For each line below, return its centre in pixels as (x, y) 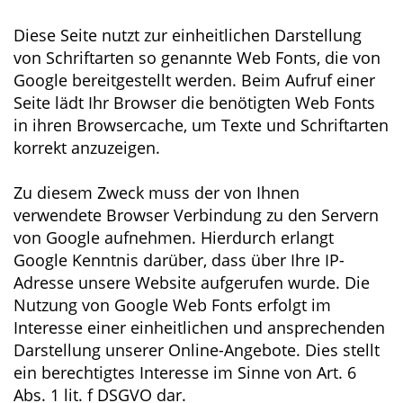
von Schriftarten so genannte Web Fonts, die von (197, 58)
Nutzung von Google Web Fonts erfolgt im (172, 305)
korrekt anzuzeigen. (87, 148)
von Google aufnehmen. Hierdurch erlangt (174, 237)
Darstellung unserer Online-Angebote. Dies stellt (197, 350)
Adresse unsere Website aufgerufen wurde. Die (192, 282)
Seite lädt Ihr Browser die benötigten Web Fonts (194, 103)
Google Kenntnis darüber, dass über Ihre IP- (179, 260)
